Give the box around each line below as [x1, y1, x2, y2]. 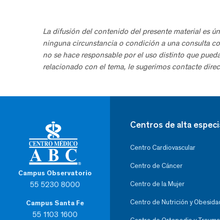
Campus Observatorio [18, 168, 92, 177]
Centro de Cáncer [130, 161, 183, 170]
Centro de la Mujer [130, 179, 185, 188]
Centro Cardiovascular [130, 143, 195, 152]
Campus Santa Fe [26, 198, 84, 207]
